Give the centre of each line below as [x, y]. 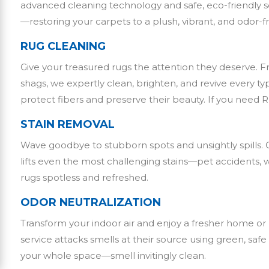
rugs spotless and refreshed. [85, 178]
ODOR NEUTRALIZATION [91, 203]
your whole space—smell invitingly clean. [113, 256]
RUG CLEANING [63, 47]
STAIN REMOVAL [68, 125]
